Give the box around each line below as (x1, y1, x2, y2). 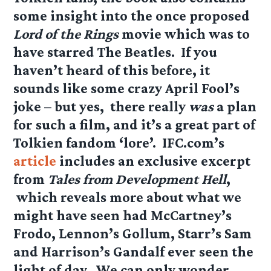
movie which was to (119, 25, 250, 42)
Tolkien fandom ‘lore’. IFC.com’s (13, 134, 225, 151)
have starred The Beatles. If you (13, 44, 218, 60)
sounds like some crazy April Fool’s (13, 80, 240, 97)
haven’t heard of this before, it (13, 62, 211, 79)
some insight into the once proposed (13, 7, 250, 24)
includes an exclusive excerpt (59, 152, 251, 169)
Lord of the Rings (13, 25, 119, 42)
